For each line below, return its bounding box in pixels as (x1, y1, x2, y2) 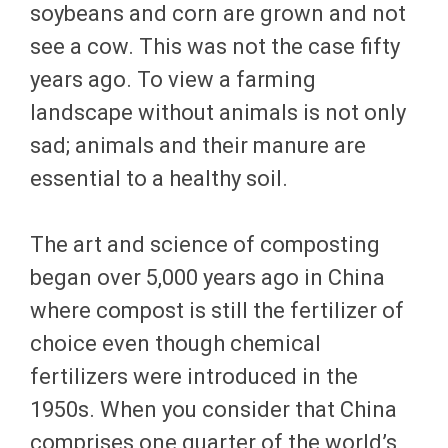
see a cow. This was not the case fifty (30, 34, 400, 60)
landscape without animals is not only (30, 100, 406, 126)
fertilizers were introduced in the (30, 364, 358, 390)
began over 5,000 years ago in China (30, 265, 385, 291)
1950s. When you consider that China (30, 397, 397, 423)
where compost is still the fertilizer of (30, 298, 404, 324)
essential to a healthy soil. (30, 166, 288, 192)
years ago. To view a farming (30, 67, 316, 93)
